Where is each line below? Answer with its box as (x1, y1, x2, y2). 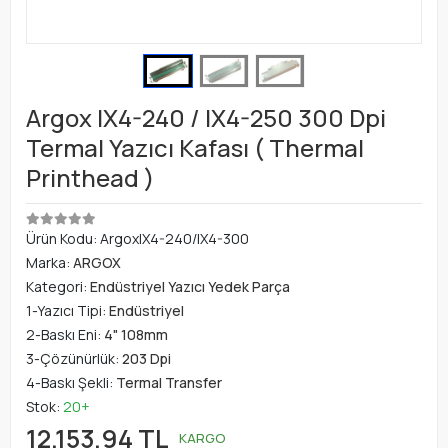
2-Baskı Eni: (26, 325, 104, 345)
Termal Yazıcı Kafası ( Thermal (26, 131, 364, 165)
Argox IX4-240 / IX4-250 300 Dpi (26, 101, 386, 135)
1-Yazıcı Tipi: (26, 301, 109, 321)
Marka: (26, 253, 73, 273)
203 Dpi (122, 349, 171, 369)
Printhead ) (26, 161, 155, 195)
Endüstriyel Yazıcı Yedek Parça (90, 277, 290, 297)
